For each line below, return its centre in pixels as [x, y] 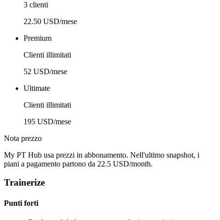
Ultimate [37, 88]
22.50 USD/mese [50, 21]
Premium [38, 38]
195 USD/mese [47, 121]
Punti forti [21, 203]
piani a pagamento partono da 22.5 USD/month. [78, 164]
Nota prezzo [23, 138]
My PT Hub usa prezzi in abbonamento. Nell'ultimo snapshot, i [102, 155]
